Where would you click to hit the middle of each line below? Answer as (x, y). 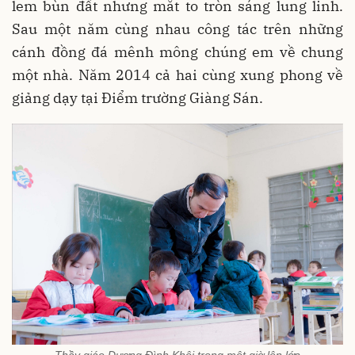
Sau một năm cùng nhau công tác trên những (177, 29)
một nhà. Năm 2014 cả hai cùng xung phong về (177, 74)
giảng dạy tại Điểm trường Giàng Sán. (137, 97)
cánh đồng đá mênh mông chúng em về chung (177, 52)
